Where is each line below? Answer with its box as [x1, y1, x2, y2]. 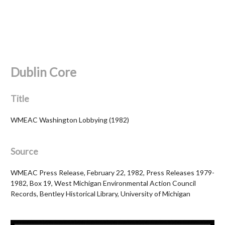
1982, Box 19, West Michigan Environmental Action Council [11, 179, 196, 188]
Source [11, 146, 38, 157]
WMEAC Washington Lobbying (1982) [11, 116, 129, 125]
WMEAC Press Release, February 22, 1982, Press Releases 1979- [11, 168, 214, 177]
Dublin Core [11, 65, 76, 80]
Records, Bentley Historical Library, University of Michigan [11, 189, 190, 198]
